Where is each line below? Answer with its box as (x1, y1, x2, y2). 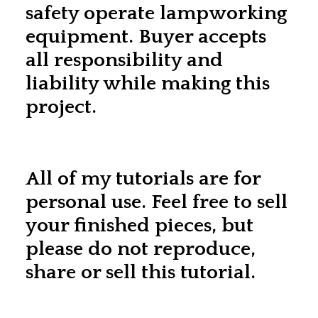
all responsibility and (26, 48, 223, 71)
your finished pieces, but (26, 214, 253, 236)
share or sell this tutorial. (26, 261, 256, 283)
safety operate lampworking (26, 1, 287, 24)
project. (26, 95, 97, 118)
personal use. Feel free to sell (26, 190, 287, 213)
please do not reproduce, (26, 237, 256, 260)
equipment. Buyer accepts (26, 25, 266, 48)
